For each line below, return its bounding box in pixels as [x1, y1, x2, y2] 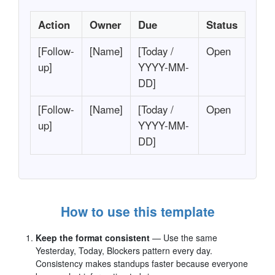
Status [206, 17, 238, 32]
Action [37, 17, 70, 32]
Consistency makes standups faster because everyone [36, 257, 248, 269]
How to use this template [60, 201, 215, 220]
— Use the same [152, 231, 217, 244]
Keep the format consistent [36, 231, 150, 244]
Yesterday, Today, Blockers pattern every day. [36, 244, 212, 257]
